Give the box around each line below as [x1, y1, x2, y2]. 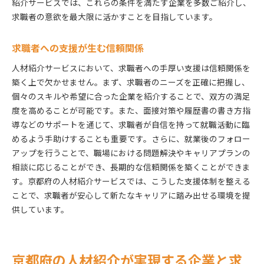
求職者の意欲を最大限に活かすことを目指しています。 [12, 10, 217, 22]
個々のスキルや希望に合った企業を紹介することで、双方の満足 [12, 90, 250, 102]
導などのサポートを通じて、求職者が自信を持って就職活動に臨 [12, 118, 250, 130]
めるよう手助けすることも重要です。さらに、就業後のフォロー [12, 132, 250, 144]
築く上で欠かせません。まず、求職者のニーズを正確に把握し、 [12, 75, 250, 88]
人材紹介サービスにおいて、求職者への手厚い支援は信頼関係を [12, 61, 250, 74]
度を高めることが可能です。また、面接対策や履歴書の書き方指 [12, 104, 250, 116]
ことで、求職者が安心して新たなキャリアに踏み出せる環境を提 [12, 189, 250, 201]
